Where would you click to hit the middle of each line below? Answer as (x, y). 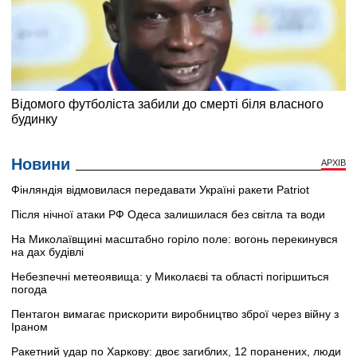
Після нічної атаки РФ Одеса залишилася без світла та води (168, 214)
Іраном (29, 326)
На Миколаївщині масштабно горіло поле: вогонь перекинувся (175, 239)
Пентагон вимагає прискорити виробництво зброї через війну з (175, 314)
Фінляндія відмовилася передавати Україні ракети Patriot (160, 189)
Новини (41, 164)
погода (29, 289)
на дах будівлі (47, 251)
